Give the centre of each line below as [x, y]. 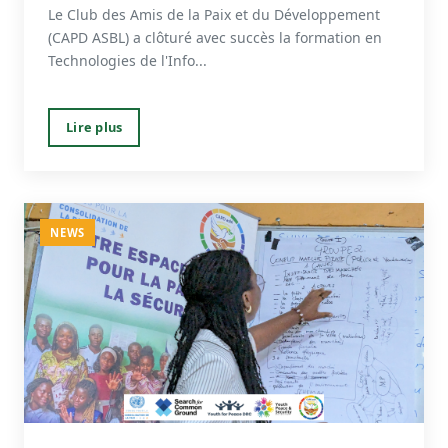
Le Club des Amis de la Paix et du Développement [214, 14]
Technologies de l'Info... [127, 60]
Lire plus [94, 126]
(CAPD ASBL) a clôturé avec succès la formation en [215, 37]
